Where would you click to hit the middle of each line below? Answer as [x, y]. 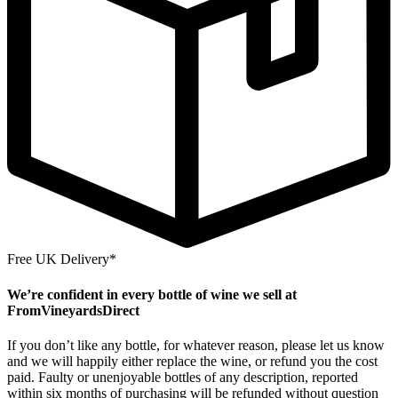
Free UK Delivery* [62, 259]
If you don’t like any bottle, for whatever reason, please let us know [196, 345]
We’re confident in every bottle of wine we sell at [152, 294]
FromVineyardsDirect [73, 310]
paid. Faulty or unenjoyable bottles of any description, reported [183, 377]
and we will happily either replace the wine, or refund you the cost [192, 361]
